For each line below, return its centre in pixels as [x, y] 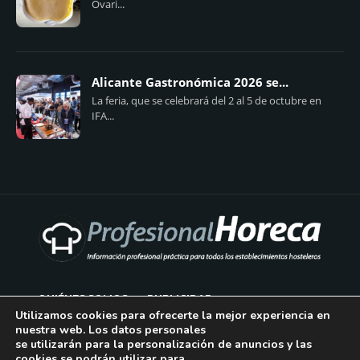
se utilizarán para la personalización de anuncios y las [164, 344]
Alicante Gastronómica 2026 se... [190, 82]
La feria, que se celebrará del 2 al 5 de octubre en [207, 100]
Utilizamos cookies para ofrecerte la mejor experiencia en [173, 315]
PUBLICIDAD [180, 299]
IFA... [103, 115]
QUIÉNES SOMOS [83, 299]
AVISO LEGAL [73, 331]
